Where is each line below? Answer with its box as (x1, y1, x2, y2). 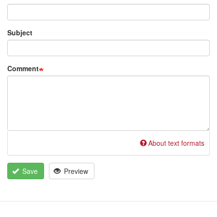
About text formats (148, 138, 204, 148)
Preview (62, 166, 88, 176)
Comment (7, 63, 39, 73)
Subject (7, 27, 32, 37)
